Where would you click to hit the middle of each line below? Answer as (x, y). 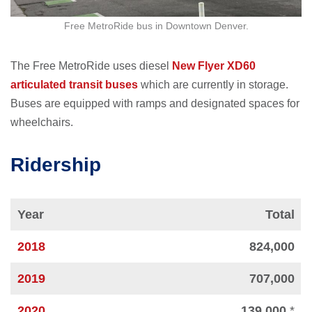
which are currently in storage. (213, 85)
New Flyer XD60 (214, 66)
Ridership (56, 165)
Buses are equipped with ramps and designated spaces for (155, 104)
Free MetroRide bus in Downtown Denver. (156, 26)
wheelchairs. (42, 123)
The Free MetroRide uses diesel (91, 66)
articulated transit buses (74, 85)
